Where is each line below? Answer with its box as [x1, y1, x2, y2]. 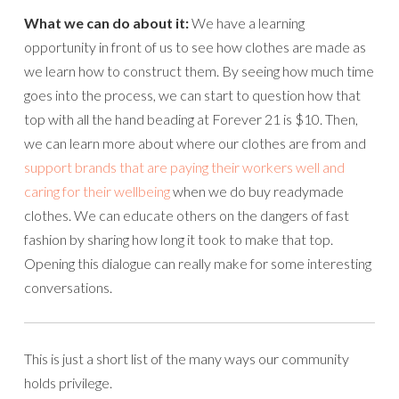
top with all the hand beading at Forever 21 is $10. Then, [24, 110, 358, 127]
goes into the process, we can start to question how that [24, 86, 361, 103]
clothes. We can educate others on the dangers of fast [24, 207, 349, 224]
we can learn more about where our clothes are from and [24, 134, 366, 151]
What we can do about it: [24, 14, 189, 31]
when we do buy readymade [170, 183, 344, 199]
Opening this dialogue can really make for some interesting [24, 255, 371, 272]
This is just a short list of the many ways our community [24, 350, 349, 367]
